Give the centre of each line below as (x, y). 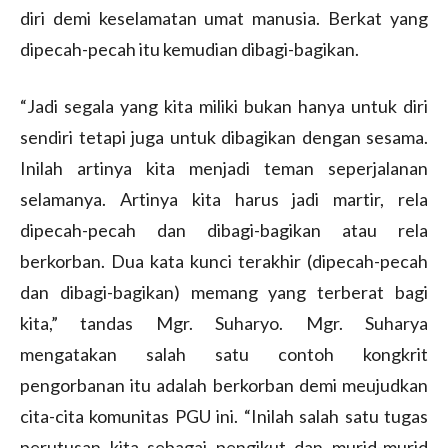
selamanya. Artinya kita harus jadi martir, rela (224, 198)
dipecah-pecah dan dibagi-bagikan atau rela (224, 229)
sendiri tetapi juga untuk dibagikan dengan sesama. (224, 136)
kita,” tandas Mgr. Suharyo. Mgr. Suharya (224, 322)
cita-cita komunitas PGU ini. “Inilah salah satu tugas (224, 415)
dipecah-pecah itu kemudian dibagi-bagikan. (189, 48)
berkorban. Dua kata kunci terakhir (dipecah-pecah (224, 260)
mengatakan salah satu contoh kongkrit (224, 353)
